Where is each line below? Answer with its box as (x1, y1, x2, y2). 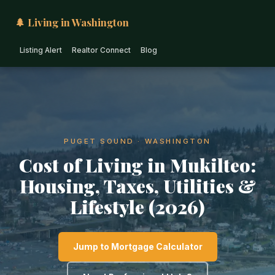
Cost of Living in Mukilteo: (19, 152, 256, 177)
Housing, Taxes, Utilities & (19, 173, 256, 198)
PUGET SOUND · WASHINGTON (64, 137, 211, 145)
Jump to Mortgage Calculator (72, 241, 203, 252)
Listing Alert (20, 46, 62, 55)
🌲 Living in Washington (15, 15, 129, 29)
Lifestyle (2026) (70, 194, 205, 219)
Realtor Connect (72, 46, 131, 55)
